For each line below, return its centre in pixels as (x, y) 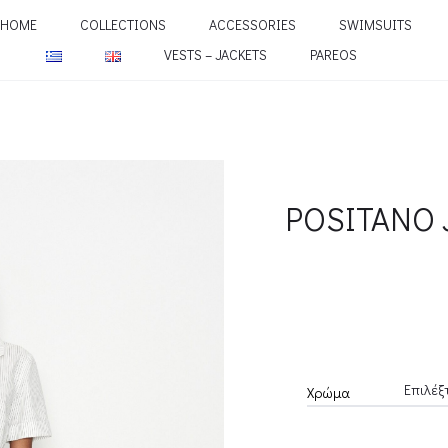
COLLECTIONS (122, 24)
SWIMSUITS (375, 24)
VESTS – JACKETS (215, 54)
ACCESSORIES (252, 24)
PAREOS (333, 54)
